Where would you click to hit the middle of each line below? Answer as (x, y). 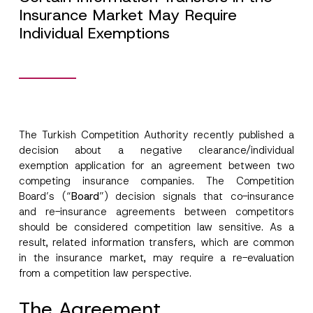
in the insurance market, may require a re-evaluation (156, 258)
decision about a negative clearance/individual (156, 150)
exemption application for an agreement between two (156, 166)
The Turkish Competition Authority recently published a (156, 135)
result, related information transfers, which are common (156, 242)
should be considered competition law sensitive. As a (156, 227)
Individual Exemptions (94, 33)
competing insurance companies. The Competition (156, 181)
